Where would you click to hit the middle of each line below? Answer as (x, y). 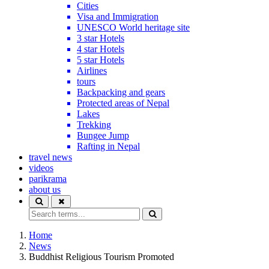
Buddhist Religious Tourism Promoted (101, 257)
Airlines (92, 71)
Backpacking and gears (121, 92)
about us (45, 190)
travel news (50, 157)
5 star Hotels (101, 60)
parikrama (48, 179)
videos (41, 168)
